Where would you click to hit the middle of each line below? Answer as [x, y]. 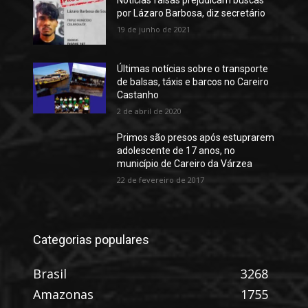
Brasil [50, 273]
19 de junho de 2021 [153, 29]
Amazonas [63, 294]
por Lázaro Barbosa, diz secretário [191, 13]
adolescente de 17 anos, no [176, 150]
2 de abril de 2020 [149, 111]
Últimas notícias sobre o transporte [192, 68]
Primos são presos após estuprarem [195, 137]
